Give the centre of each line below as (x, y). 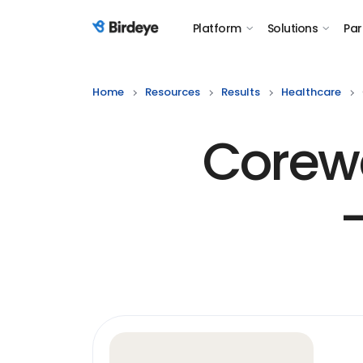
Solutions (292, 28)
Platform (217, 28)
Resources (173, 92)
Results (241, 92)
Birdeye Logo (132, 37)
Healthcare (311, 92)
